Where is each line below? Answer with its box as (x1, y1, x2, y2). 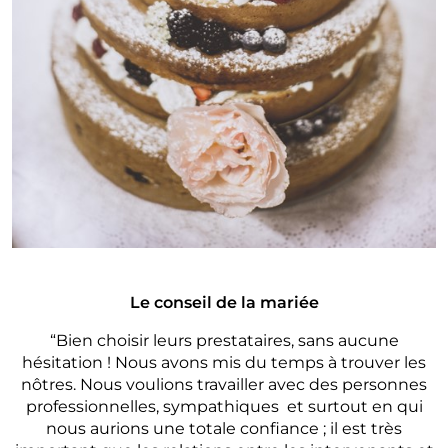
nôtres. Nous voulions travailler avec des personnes (21, 374, 427, 394)
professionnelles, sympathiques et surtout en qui (25, 396, 423, 416)
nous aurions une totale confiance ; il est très (46, 418, 402, 438)
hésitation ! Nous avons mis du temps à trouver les (22, 352, 426, 372)
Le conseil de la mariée (129, 292, 319, 312)
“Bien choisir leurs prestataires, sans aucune (49, 330, 399, 350)
